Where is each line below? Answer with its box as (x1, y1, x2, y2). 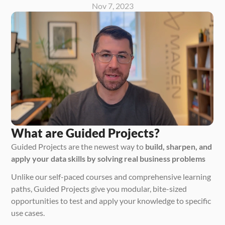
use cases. (11, 207, 47, 217)
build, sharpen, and (145, 141, 212, 151)
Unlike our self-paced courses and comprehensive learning (11, 171, 211, 181)
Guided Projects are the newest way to (11, 141, 146, 151)
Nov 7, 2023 (91, 1, 134, 11)
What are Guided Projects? (11, 125, 160, 140)
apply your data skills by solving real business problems (11, 153, 206, 163)
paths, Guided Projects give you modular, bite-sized (11, 183, 187, 193)
